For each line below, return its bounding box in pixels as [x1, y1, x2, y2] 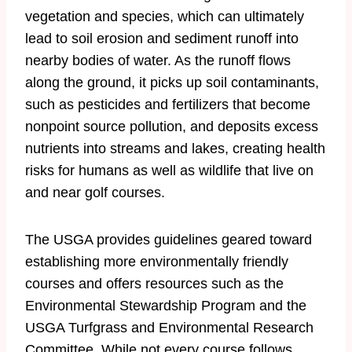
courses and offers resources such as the [25, 276, 284, 291]
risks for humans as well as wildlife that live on [25, 163, 313, 178]
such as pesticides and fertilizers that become [25, 97, 310, 112]
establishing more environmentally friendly [25, 254, 288, 269]
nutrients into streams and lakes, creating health [25, 141, 325, 156]
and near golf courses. [25, 185, 165, 200]
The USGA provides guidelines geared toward [25, 232, 312, 247]
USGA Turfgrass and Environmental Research [25, 320, 313, 335]
